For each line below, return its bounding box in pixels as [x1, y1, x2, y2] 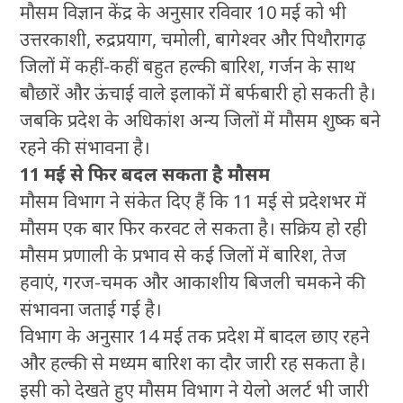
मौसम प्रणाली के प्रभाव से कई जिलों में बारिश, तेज [20, 242, 347, 267]
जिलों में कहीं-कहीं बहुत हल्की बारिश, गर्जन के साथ [20, 53, 356, 78]
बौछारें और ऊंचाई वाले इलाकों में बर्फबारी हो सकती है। [20, 80, 377, 105]
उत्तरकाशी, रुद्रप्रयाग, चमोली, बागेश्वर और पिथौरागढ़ [20, 26, 367, 51]
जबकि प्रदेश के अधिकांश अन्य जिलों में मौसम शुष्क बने [20, 107, 381, 132]
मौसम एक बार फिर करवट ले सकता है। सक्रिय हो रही [20, 215, 368, 240]
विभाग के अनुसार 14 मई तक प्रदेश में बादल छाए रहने [20, 323, 371, 348]
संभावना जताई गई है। [20, 296, 163, 321]
